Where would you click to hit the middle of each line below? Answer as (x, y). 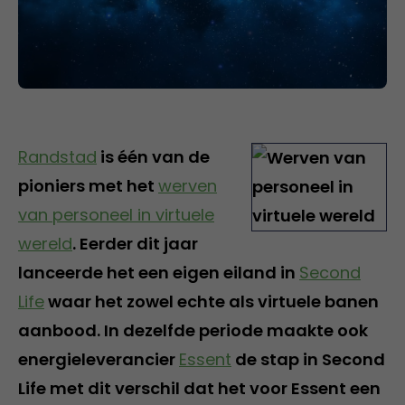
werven (188, 185)
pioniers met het (88, 185)
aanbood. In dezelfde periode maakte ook (193, 330)
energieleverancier (99, 359)
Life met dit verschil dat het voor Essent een (199, 388)
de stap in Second (308, 359)
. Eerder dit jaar (135, 243)
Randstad (57, 156)
